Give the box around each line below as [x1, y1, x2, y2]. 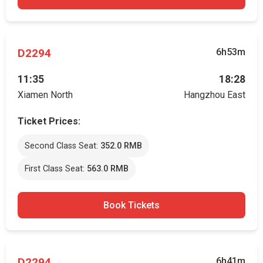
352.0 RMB [100, 141, 142, 151]
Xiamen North [18, 89, 73, 100]
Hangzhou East [184, 89, 245, 100]
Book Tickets [103, 200, 160, 211]
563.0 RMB [87, 164, 129, 174]
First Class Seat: [25, 164, 87, 174]
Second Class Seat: [25, 141, 100, 151]
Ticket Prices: [18, 116, 80, 127]
